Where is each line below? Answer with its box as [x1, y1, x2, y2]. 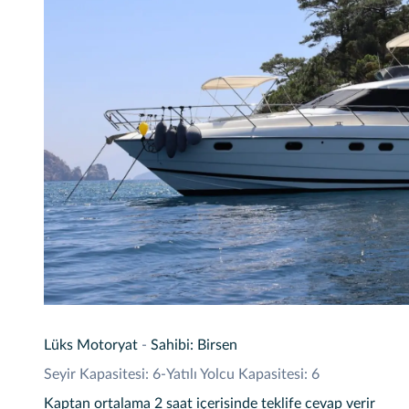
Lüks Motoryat [44, 338, 138, 352]
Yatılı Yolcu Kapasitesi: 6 [166, 367, 320, 382]
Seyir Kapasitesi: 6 [44, 367, 161, 382]
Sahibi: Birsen [151, 338, 237, 352]
